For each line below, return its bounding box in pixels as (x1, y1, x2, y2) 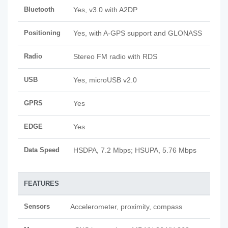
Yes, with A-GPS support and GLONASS (73, 29, 202, 37)
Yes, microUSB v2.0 (73, 76, 137, 84)
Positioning (24, 29, 61, 37)
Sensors (24, 203, 50, 210)
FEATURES (24, 180, 59, 187)
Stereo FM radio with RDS (73, 52, 157, 61)
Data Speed (24, 146, 60, 154)
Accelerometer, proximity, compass (70, 203, 182, 211)
